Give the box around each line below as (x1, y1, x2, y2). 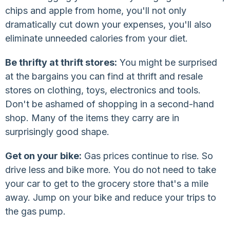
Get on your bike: (5, 150, 82, 161)
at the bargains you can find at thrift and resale (5, 70, 203, 82)
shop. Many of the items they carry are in (5, 112, 179, 123)
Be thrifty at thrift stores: (5, 56, 117, 68)
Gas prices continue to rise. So (82, 150, 213, 161)
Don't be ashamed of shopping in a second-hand (5, 98, 214, 109)
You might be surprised (117, 56, 217, 68)
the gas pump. (5, 205, 66, 217)
